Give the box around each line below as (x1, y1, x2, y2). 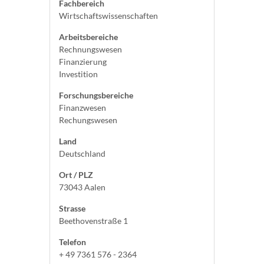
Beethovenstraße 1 (59, 216, 128, 226)
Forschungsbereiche (59, 90, 133, 100)
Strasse (59, 203, 85, 213)
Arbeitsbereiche (59, 32, 118, 42)
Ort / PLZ (59, 170, 93, 180)
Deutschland (59, 148, 105, 159)
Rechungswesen (59, 115, 117, 125)
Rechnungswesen (59, 44, 122, 54)
